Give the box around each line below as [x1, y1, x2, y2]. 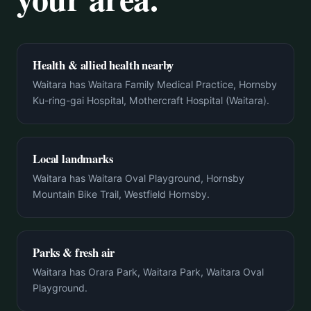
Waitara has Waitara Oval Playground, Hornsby [33, 172, 244, 184]
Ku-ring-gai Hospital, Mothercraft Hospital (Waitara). [33, 94, 269, 106]
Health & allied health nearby [33, 56, 174, 74]
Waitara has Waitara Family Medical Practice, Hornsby [33, 78, 277, 90]
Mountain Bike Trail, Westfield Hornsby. [33, 188, 210, 200]
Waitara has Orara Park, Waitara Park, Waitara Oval [33, 266, 264, 278]
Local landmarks [33, 150, 113, 167]
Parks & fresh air [33, 244, 115, 261]
